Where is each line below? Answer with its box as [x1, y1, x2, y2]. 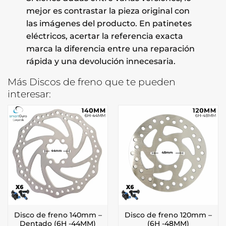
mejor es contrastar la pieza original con [26, 6, 190, 16]
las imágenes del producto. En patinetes [26, 19, 192, 29]
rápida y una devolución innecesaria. [26, 56, 176, 67]
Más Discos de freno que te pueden [8, 76, 176, 88]
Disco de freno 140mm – [14, 211, 102, 219]
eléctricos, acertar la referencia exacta [26, 31, 183, 41]
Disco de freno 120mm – [125, 211, 212, 219]
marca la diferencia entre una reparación [26, 44, 195, 54]
